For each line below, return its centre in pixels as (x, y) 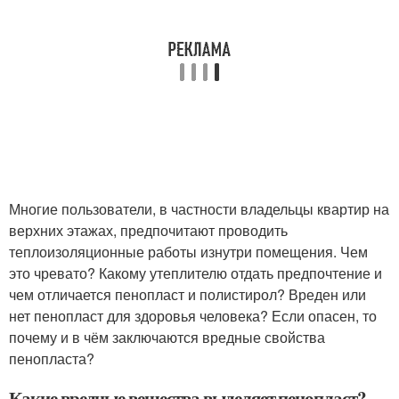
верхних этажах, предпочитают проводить (148, 230)
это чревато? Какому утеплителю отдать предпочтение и (195, 273)
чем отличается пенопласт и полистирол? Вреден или (187, 294)
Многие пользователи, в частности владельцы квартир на (199, 209)
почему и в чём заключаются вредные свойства (167, 337)
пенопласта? (52, 358)
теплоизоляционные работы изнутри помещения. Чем (188, 252)
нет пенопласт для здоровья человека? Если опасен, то (193, 316)
